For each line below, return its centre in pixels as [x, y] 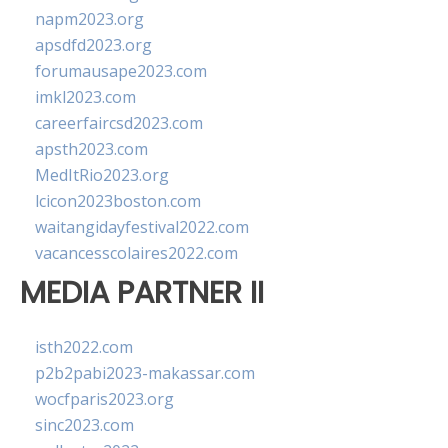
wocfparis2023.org [104, 399]
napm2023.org [89, 19]
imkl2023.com [85, 97]
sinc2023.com [84, 425]
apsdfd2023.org [93, 45]
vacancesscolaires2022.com [136, 253]
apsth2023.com [91, 149]
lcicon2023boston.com [118, 201]
